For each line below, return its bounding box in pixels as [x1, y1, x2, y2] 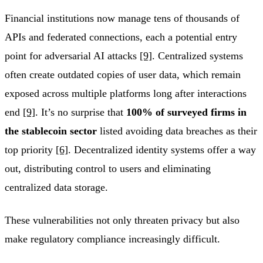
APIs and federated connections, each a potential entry [5, 31, 237, 43]
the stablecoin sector [5, 125, 97, 137]
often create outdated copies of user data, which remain [5, 69, 241, 81]
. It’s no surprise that [35, 106, 126, 119]
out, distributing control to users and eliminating [5, 163, 211, 175]
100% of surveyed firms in [126, 106, 247, 119]
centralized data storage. [5, 181, 108, 194]
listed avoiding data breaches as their [97, 125, 257, 137]
